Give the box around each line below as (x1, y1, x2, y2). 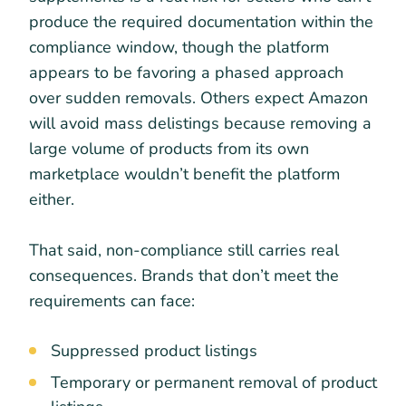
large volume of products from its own (29, 138, 309, 160)
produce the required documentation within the (29, 11, 373, 34)
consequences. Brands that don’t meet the (29, 265, 339, 287)
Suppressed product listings (51, 340, 257, 362)
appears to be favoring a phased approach (29, 62, 343, 84)
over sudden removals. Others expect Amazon (29, 87, 368, 110)
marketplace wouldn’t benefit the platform (29, 163, 340, 186)
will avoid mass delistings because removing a (29, 112, 372, 135)
